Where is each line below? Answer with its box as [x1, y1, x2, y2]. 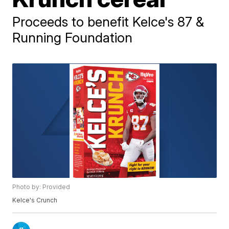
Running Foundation [12, 30, 133, 45]
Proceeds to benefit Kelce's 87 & [12, 14, 204, 30]
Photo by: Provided [12, 183, 71, 191]
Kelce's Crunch [12, 196, 58, 204]
